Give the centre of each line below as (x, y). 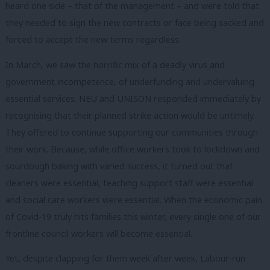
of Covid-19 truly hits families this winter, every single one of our (133, 216)
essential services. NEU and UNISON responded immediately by (133, 98)
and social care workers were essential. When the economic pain (134, 199)
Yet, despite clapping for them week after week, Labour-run (125, 259)
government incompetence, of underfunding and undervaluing (130, 81)
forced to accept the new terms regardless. (93, 40)
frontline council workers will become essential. (99, 233)
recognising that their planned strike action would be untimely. (130, 115)
